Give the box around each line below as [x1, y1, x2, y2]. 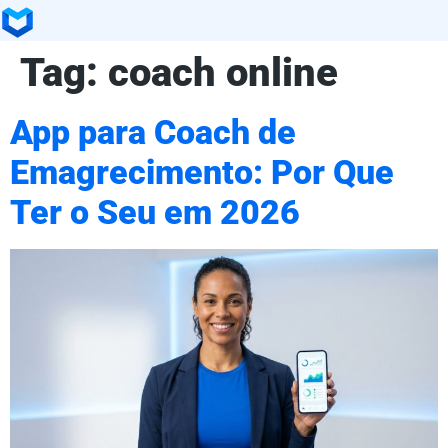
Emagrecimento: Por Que [10, 152, 394, 192]
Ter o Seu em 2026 [10, 192, 300, 232]
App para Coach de [10, 112, 296, 152]
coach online [108, 48, 338, 96]
